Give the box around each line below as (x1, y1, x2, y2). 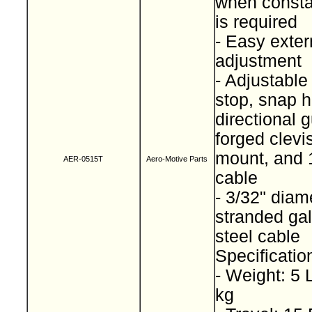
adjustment (214, 52, 306, 70)
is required (214, 13, 302, 31)
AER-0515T (63, 155, 103, 163)
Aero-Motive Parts (146, 155, 208, 163)
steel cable (214, 227, 305, 246)
